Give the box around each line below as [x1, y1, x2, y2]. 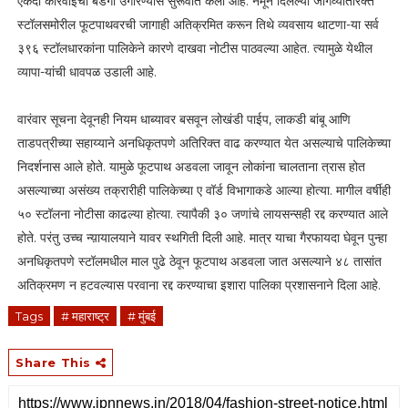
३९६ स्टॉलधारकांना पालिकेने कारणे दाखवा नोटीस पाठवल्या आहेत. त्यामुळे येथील [16, 39, 372, 56]
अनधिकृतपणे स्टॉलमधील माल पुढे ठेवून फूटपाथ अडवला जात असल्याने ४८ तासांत [16, 252, 382, 270]
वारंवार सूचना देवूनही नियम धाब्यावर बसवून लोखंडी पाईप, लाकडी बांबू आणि [16, 110, 351, 127]
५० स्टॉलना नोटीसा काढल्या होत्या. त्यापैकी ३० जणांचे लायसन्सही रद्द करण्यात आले [16, 205, 388, 222]
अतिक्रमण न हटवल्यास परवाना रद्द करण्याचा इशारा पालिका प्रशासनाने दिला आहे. [16, 276, 381, 293]
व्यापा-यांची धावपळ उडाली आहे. [16, 63, 157, 80]
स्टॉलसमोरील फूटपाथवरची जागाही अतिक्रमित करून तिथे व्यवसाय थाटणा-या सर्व [16, 15, 379, 33]
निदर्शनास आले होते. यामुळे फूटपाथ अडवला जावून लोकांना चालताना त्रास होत [16, 158, 365, 175]
